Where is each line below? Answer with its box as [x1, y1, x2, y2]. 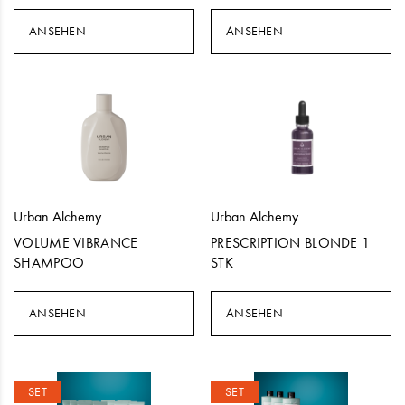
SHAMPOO [14, 254, 85, 272]
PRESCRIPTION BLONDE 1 [211, 234, 371, 252]
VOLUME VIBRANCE [14, 234, 138, 252]
